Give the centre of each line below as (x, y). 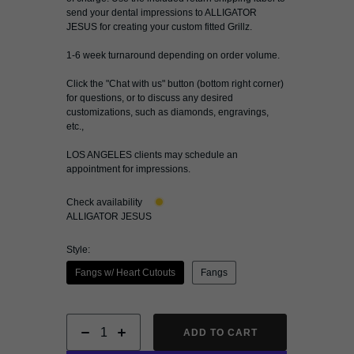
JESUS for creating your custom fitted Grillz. (160, 27)
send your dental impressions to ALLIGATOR (162, 13)
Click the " (88, 84)
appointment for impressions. (129, 169)
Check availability (105, 202)
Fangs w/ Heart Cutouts (126, 273)
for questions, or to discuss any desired (150, 98)
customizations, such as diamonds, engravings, (168, 112)
